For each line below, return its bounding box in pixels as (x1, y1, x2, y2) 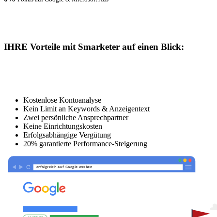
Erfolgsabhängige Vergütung (23, 130, 111, 139)
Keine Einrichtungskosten (23, 122, 102, 130)
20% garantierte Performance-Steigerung (23, 139, 147, 148)
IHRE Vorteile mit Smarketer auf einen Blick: (4, 42, 184, 52)
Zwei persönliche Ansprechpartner (23, 113, 128, 122)
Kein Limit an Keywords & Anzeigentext (23, 104, 150, 113)
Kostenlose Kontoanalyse (23, 95, 101, 104)
